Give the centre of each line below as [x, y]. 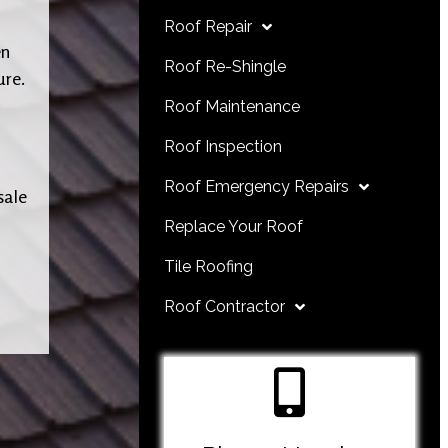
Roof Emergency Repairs [257, 186]
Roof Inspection [223, 146]
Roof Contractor [225, 306]
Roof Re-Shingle [225, 66]
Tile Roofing [209, 266]
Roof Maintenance [232, 106]
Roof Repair [208, 26]
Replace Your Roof [234, 226]
